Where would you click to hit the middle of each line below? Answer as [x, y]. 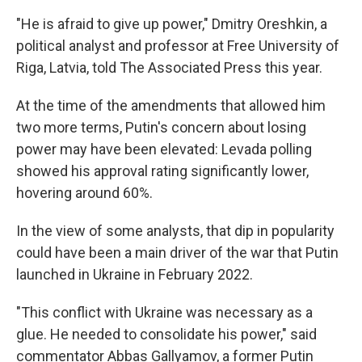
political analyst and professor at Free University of [178, 46]
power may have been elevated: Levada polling [164, 149]
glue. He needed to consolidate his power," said [166, 335]
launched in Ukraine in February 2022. [135, 275]
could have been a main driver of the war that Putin [177, 253]
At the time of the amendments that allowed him [171, 106]
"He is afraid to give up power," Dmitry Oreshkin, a [172, 24]
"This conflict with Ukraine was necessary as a [164, 313]
